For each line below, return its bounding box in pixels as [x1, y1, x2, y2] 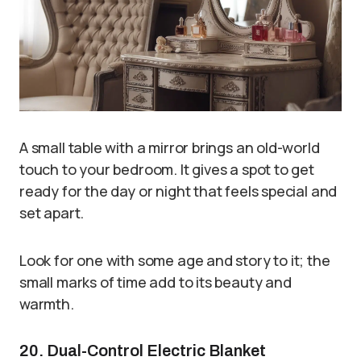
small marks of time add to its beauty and [19, 272, 292, 292]
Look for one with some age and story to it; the [19, 250, 330, 270]
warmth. [19, 293, 74, 313]
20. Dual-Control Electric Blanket [19, 341, 266, 359]
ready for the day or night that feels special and [19, 180, 338, 201]
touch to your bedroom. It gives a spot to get [19, 159, 314, 179]
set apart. [19, 202, 85, 222]
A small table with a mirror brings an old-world [19, 137, 320, 157]
